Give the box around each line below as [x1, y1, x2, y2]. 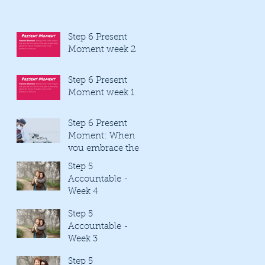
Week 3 [68, 234, 98, 244]
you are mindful [68, 169, 135, 178]
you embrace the [68, 144, 139, 153]
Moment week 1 [68, 88, 134, 98]
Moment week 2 [68, 45, 136, 54]
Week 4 [68, 187, 98, 196]
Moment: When [68, 131, 135, 141]
